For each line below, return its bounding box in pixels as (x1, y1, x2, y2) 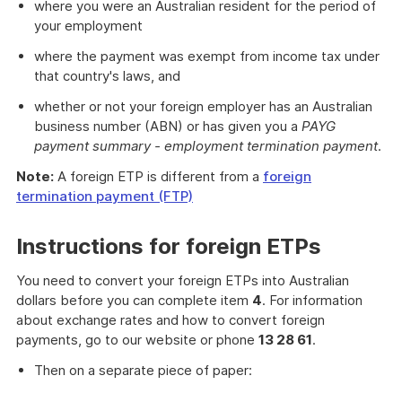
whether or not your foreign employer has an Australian (34, 98, 372, 115)
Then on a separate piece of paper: (34, 362, 252, 379)
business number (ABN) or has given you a (34, 118, 301, 135)
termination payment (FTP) (16, 188, 193, 205)
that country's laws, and (34, 67, 180, 84)
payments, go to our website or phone (16, 331, 258, 348)
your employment (34, 17, 143, 34)
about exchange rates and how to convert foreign (16, 311, 325, 328)
